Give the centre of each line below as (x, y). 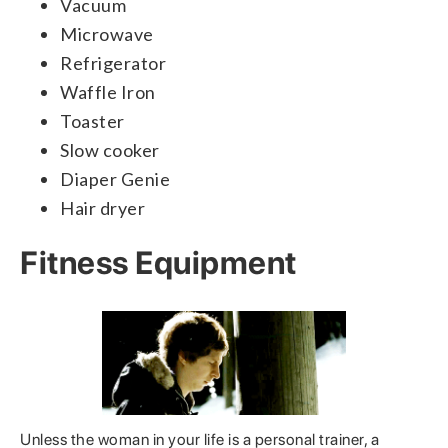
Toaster (92, 121)
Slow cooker (110, 150)
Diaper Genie (115, 179)
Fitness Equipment (158, 263)
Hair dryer (102, 208)
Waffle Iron (108, 92)
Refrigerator (113, 63)
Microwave (107, 34)
